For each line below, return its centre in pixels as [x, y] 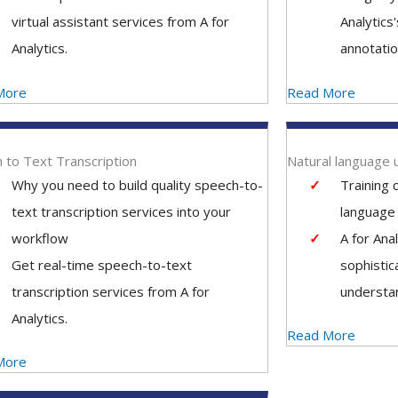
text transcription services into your [121, 211]
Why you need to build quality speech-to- [137, 184]
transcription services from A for [110, 291]
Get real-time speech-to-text [101, 264]
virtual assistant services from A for [120, 21]
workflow [40, 238]
